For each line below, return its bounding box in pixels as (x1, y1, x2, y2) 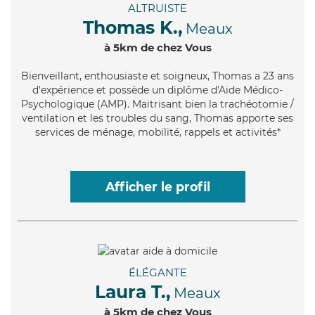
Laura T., (94, 281, 171, 302)
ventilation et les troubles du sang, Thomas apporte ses (22, 112, 293, 125)
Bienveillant (21, 70, 79, 83)
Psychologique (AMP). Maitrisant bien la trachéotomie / (21, 98, 294, 111)
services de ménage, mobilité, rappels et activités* (34, 126, 281, 139)
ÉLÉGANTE (128, 265, 187, 279)
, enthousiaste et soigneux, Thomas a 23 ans (79, 70, 294, 83)
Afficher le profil (105, 179, 210, 195)
